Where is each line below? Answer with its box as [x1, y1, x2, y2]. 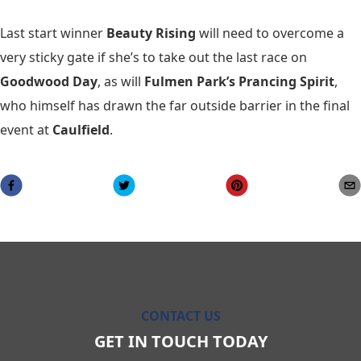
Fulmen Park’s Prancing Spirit [141, 72, 334, 90]
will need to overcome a [196, 23, 344, 42]
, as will [98, 72, 141, 90]
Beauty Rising [106, 23, 196, 42]
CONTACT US [140, 306, 221, 325]
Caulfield [52, 120, 110, 139]
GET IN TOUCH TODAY [93, 330, 268, 352]
